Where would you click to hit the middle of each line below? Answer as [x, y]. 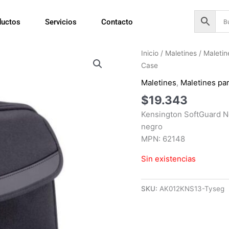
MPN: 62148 [163, 139]
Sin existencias [169, 159]
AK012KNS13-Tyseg [192, 189]
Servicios [61, 22]
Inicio [150, 53]
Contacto [117, 22]
